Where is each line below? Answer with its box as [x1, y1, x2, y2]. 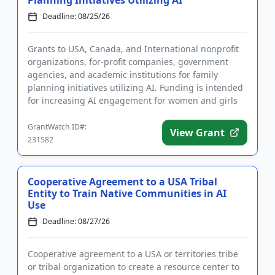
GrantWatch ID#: [28, 122, 87, 133]
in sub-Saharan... [28, 107, 98, 120]
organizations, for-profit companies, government [28, 56, 228, 68]
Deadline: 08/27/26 [42, 216, 110, 227]
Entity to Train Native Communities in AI [28, 187, 227, 201]
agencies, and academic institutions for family [28, 69, 218, 81]
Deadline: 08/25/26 [42, 11, 110, 22]
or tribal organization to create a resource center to [28, 261, 239, 273]
